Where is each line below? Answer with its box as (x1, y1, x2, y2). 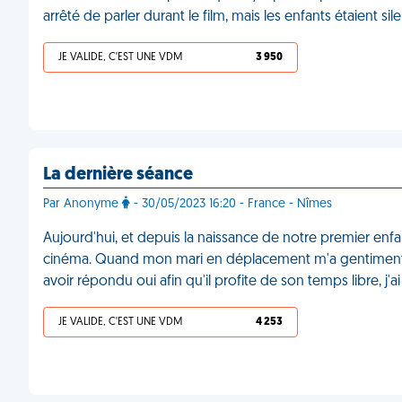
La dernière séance (43, 166, 193, 184)
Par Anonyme (43, 197, 122, 211)
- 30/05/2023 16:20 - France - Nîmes (130, 197, 332, 211)
